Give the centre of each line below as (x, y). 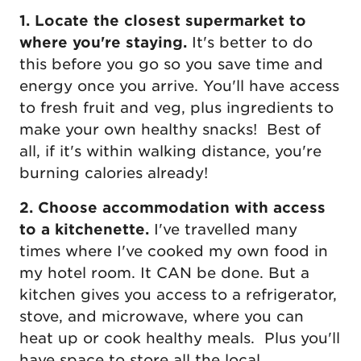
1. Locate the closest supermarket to (163, 21)
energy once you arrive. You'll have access (179, 86)
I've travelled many (226, 230)
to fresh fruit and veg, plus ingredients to (176, 108)
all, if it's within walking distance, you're (170, 151)
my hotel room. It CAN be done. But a (164, 273)
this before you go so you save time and (171, 64)
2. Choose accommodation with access (172, 208)
